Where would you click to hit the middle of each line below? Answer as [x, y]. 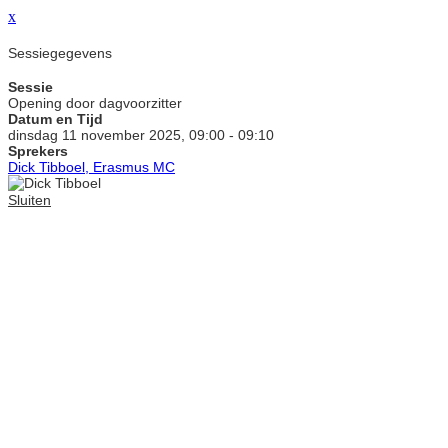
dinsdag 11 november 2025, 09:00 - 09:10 [141, 135]
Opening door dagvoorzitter [95, 103]
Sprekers [38, 151]
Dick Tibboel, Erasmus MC [91, 167]
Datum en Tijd [55, 119]
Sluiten [29, 200]
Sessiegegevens [60, 52]
